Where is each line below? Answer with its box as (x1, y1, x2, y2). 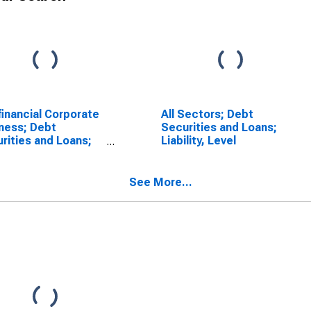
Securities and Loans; (160, 121, 277, 134)
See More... (129, 176, 192, 189)
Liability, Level (160, 134, 236, 147)
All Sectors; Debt (160, 108, 253, 121)
